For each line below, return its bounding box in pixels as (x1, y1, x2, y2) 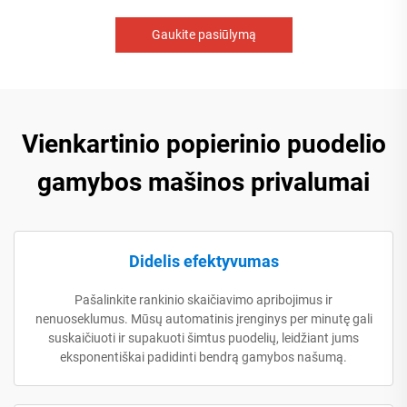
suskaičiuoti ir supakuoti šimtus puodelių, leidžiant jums (48, 330, 359, 345)
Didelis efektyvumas (128, 251, 279, 271)
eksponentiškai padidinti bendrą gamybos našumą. (60, 349, 347, 364)
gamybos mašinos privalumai (37, 166, 370, 197)
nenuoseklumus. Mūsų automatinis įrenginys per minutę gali (35, 311, 372, 326)
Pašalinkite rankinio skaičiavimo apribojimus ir (74, 292, 333, 307)
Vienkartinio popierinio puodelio (21, 128, 386, 159)
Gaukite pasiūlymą (151, 26, 256, 42)
